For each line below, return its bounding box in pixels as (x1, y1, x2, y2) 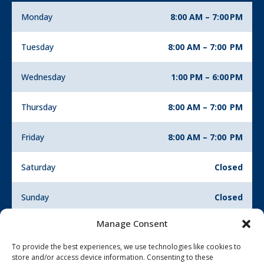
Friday (21, 131, 44, 143)
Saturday (21, 161, 55, 173)
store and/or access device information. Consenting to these (12, 252, 213, 262)
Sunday (21, 192, 49, 203)
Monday (21, 11, 52, 23)
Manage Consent (96, 217, 168, 229)
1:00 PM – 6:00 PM (171, 71, 243, 83)
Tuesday (21, 41, 54, 53)
